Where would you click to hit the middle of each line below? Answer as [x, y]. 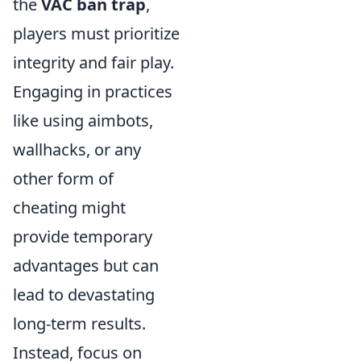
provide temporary [83, 237]
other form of [63, 178]
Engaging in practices [93, 91]
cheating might [69, 207]
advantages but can [86, 266]
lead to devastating [84, 295]
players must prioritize [96, 33]
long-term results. [79, 324]
